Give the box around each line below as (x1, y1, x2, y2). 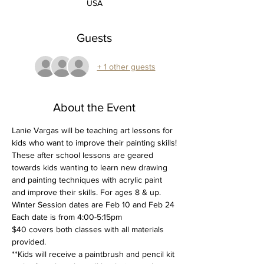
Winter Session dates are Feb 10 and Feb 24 (12, 200, 174, 209)
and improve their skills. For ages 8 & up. (12, 187, 163, 197)
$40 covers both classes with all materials (12, 225, 166, 234)
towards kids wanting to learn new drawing (12, 163, 170, 172)
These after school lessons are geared (12, 150, 156, 160)
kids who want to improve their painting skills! (12, 138, 177, 147)
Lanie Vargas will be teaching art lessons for (12, 126, 175, 135)
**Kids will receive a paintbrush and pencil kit (12, 249, 177, 259)
